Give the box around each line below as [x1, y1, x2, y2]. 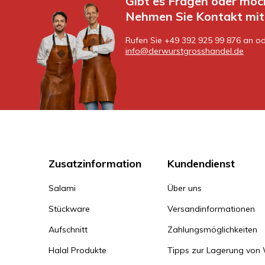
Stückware [49, 203, 90, 214]
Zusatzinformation [49, 157, 141, 170]
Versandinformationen [167, 203, 256, 214]
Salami [49, 183, 76, 193]
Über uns [167, 183, 202, 193]
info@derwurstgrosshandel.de [125, 46, 244, 56]
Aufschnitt [49, 224, 88, 235]
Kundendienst [167, 157, 235, 170]
